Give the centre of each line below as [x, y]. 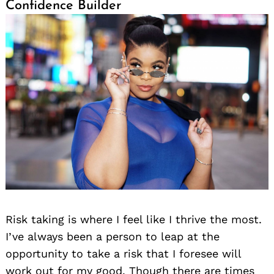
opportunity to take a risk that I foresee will [123, 254]
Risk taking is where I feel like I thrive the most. [134, 220]
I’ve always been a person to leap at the [113, 237]
